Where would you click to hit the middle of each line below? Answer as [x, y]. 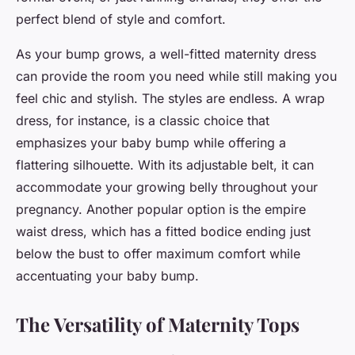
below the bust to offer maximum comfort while [158, 254]
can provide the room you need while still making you [176, 76]
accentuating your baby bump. [107, 276]
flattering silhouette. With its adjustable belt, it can [165, 165]
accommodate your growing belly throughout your [167, 187]
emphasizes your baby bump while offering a [151, 143]
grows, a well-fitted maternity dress [208, 54]
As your [41, 54]
